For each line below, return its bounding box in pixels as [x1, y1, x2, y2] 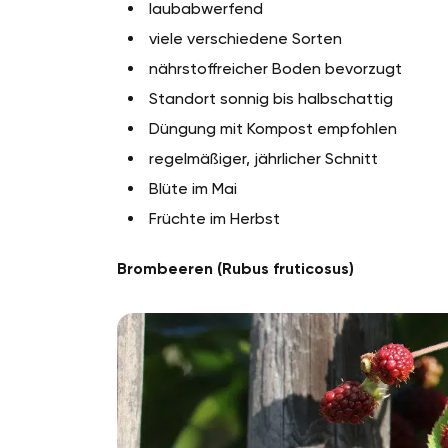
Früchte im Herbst [149, 209, 280, 229]
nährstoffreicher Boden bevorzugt [149, 59, 402, 79]
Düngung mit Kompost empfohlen [149, 119, 397, 139]
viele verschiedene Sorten [149, 29, 342, 49]
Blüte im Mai [149, 179, 237, 199]
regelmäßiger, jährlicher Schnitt [149, 149, 378, 169]
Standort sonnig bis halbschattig [149, 89, 393, 109]
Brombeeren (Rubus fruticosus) [117, 259, 354, 279]
